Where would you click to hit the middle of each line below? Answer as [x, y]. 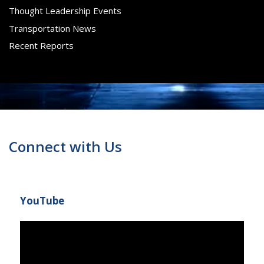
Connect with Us [65, 146]
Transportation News [52, 28]
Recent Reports [41, 46]
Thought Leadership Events [65, 11]
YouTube [42, 200]
